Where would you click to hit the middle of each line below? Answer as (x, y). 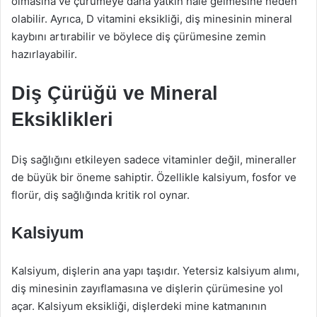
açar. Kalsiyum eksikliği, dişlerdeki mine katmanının (139, 306)
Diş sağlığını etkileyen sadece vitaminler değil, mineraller (154, 160)
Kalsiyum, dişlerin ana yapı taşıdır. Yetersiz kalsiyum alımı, (155, 271)
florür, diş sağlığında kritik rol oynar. (100, 195)
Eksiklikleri (62, 120)
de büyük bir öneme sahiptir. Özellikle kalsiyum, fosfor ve (154, 177)
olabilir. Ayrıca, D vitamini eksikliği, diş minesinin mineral (152, 19)
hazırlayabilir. (44, 54)
